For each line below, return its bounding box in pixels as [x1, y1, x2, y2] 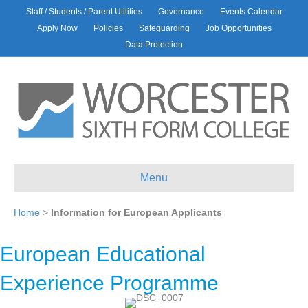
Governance [157, 7, 204, 16]
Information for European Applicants [51, 207, 222, 219]
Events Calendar [219, 7, 283, 16]
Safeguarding [138, 23, 190, 33]
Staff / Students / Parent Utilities [25, 7, 142, 16]
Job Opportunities [205, 23, 272, 33]
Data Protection [125, 40, 183, 49]
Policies [93, 23, 123, 33]
